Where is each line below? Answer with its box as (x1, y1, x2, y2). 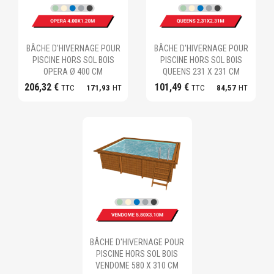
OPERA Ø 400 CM (43, 67, 103, 77)
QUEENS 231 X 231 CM (162, 67, 240, 77)
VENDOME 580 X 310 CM (95, 260, 179, 270)
